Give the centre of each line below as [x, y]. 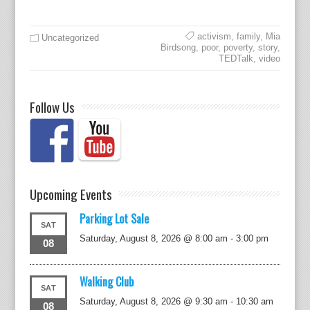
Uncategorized [70, 37]
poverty [238, 47]
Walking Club [107, 281]
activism [215, 36]
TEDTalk [236, 58]
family [249, 36]
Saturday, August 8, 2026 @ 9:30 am [154, 301]
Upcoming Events [71, 193]
